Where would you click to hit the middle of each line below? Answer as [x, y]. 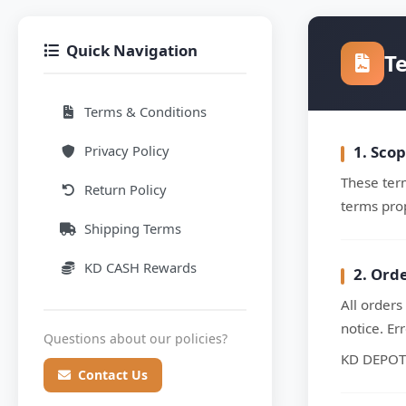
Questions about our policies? [135, 338]
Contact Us [113, 375]
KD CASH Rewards [140, 267]
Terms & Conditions [145, 111]
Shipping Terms [133, 228]
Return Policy [126, 189]
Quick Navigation [132, 50]
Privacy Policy [127, 150]
